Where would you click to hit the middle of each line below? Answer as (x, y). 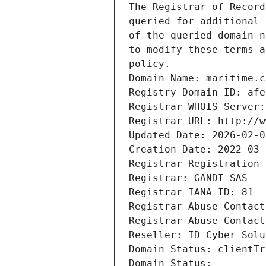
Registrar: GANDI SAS (188, 178)
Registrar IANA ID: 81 (191, 192)
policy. (150, 64)
